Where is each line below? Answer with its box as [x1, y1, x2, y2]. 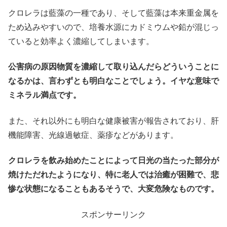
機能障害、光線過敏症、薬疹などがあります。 [8, 130, 178, 139]
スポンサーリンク [81, 210, 146, 219]
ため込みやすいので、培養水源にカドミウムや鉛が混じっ [8, 23, 219, 32]
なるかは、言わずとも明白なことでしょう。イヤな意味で [8, 77, 219, 86]
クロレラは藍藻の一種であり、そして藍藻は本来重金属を [8, 9, 219, 18]
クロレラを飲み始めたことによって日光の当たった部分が [8, 156, 219, 165]
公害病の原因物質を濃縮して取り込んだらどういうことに [8, 62, 219, 71]
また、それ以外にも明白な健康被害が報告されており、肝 [8, 116, 219, 125]
